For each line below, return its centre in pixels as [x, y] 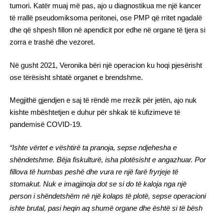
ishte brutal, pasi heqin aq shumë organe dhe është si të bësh [106, 208]
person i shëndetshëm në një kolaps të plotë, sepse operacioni [108, 196]
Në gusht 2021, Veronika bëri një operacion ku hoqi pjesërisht [106, 65]
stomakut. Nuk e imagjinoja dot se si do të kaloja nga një [98, 184]
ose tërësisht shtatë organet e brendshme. [76, 77]
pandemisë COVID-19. [46, 124]
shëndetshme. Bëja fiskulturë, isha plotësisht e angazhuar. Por [108, 159]
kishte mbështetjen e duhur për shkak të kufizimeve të [95, 112]
